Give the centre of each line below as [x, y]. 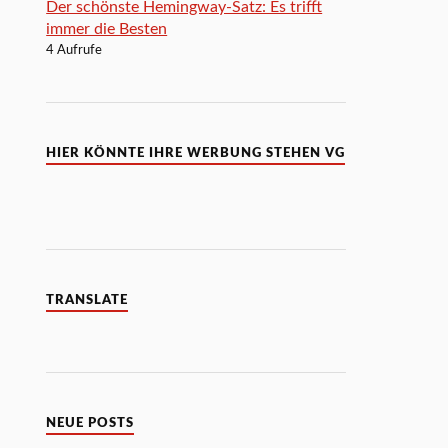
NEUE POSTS [90, 422]
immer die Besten [107, 28]
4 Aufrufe [74, 50]
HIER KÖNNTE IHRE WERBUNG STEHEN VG [196, 152]
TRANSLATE [87, 299]
